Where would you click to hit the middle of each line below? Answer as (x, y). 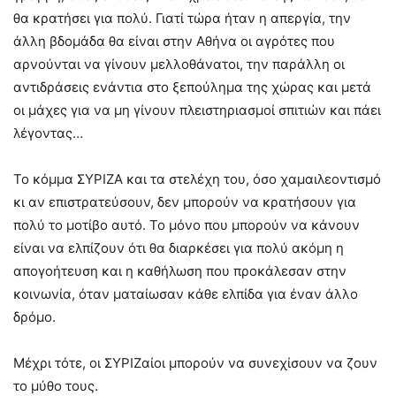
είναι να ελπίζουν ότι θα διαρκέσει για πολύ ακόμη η (179, 247)
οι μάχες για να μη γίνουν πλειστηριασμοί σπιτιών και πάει (197, 110)
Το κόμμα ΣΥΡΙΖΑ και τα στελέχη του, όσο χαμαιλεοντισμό (197, 179)
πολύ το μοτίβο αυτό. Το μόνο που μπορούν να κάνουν (187, 225)
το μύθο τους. (56, 385)
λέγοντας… (48, 133)
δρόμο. (34, 316)
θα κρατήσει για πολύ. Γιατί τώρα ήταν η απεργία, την (182, 18)
